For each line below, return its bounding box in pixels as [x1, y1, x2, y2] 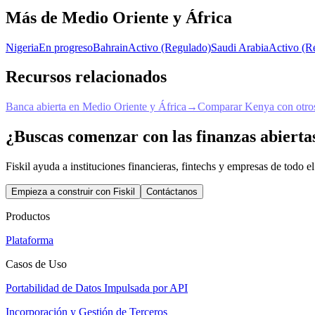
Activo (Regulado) [128, 41, 211, 53]
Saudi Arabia [211, 41, 269, 53]
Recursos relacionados [6, 67, 167, 86]
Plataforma [6, 234, 53, 247]
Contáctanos [146, 186, 198, 198]
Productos [6, 210, 50, 223]
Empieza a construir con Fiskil [11, 186, 135, 198]
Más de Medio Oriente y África [6, 8, 232, 27]
